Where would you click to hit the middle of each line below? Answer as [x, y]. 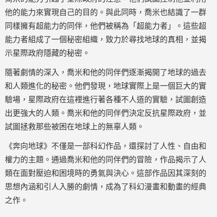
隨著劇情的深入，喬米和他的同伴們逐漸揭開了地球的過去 [106, 72]
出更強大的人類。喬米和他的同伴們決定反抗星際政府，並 [106, 113]
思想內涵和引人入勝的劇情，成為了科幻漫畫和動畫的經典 [106, 187]
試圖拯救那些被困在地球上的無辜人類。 [75, 127]
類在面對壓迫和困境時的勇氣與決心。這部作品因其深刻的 [106, 173]
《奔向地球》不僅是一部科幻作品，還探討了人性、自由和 [106, 146]
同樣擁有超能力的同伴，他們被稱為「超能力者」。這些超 [106, 26]
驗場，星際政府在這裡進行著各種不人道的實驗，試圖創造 [106, 100]
